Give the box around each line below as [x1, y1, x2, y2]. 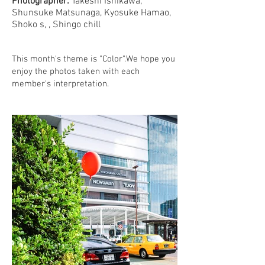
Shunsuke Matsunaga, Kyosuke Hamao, [12, 7, 171, 19]
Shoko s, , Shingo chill [12, 19, 101, 31]
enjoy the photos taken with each [12, 66, 140, 77]
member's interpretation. [12, 79, 109, 89]
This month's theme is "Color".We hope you [12, 54, 175, 64]
